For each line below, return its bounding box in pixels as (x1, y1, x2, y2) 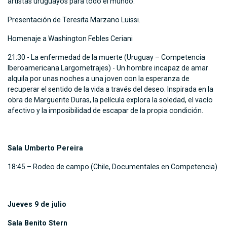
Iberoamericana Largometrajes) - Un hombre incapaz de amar (8, 64, 208, 72)
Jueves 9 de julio (8, 200, 66, 209)
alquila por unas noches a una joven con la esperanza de (8, 74, 190, 83)
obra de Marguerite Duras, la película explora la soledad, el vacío (8, 96, 213, 104)
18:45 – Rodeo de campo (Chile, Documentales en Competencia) (8, 163, 217, 171)
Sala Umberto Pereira (8, 144, 83, 153)
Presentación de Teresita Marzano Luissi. (8, 16, 140, 24)
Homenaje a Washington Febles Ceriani (8, 34, 133, 43)
